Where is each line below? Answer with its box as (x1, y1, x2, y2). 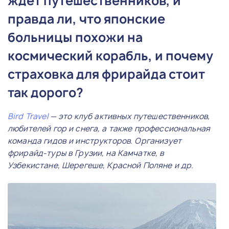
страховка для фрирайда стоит (8, 65, 205, 83)
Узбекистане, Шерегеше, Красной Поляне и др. (8, 159, 194, 171)
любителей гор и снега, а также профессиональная (8, 123, 211, 134)
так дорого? (8, 83, 83, 101)
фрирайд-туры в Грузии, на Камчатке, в (8, 147, 165, 158)
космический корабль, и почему (8, 47, 213, 64)
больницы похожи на (8, 28, 143, 46)
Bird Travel (8, 110, 48, 122)
